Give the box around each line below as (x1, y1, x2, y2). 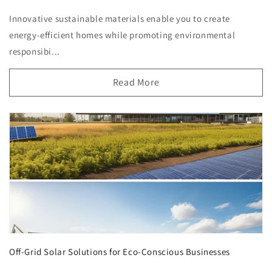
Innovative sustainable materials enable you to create (9, 13, 230, 25)
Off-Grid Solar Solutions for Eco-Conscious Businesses (9, 246, 230, 258)
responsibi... (9, 46, 60, 58)
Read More (112, 76, 160, 89)
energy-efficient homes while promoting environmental (9, 29, 236, 41)
